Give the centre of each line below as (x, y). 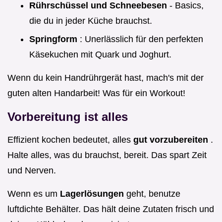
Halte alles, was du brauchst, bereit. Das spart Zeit (107, 155)
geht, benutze (153, 194)
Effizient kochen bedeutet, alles (70, 139)
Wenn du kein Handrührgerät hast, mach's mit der (106, 78)
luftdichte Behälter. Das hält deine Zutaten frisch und (111, 209)
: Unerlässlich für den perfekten (141, 39)
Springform (55, 39)
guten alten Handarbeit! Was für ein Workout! (96, 93)
